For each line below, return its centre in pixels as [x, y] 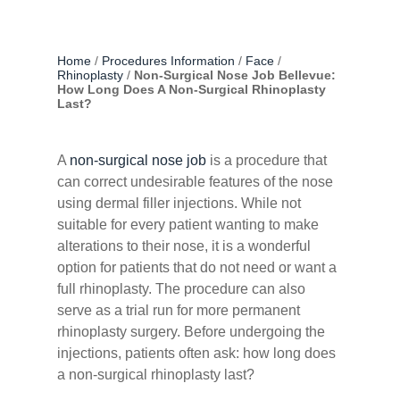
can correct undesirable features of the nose [195, 182]
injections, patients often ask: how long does [196, 353]
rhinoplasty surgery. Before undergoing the [191, 332]
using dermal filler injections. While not [179, 203]
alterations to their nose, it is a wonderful [184, 246]
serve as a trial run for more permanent [179, 310]
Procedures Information [168, 61]
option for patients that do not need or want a [197, 267]
